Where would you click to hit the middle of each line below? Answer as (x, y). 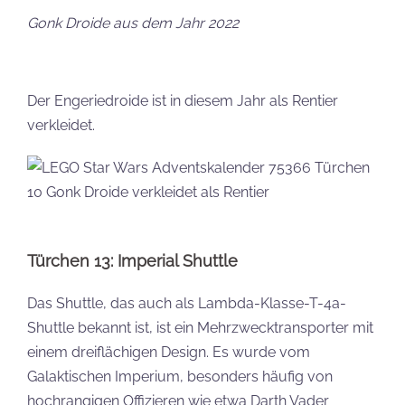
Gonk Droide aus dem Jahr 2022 (133, 23)
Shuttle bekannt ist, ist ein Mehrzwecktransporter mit (200, 328)
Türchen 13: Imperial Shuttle (132, 261)
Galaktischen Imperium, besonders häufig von (180, 377)
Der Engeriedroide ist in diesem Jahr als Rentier (183, 101)
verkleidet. (61, 125)
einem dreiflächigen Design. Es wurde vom (169, 352)
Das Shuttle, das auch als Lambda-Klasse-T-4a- (187, 303)
